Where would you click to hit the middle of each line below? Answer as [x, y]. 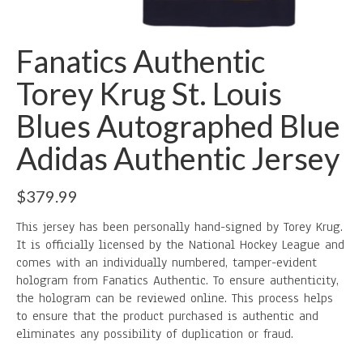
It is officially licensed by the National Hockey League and [180, 245]
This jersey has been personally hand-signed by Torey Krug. [179, 227]
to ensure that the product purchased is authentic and [167, 316]
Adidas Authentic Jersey [178, 158]
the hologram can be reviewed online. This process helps [175, 298]
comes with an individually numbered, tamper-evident [167, 263]
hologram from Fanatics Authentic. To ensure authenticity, [177, 280]
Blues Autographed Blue [178, 126]
